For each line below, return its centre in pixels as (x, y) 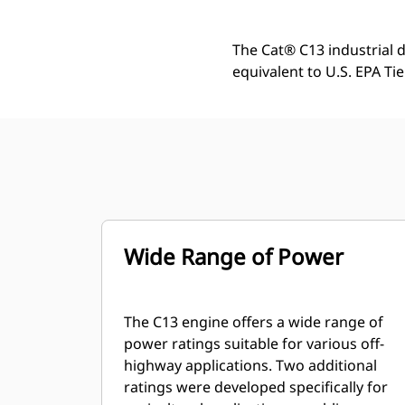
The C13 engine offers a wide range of (254, 322)
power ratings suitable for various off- (254, 344)
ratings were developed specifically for (256, 387)
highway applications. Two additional (250, 365)
